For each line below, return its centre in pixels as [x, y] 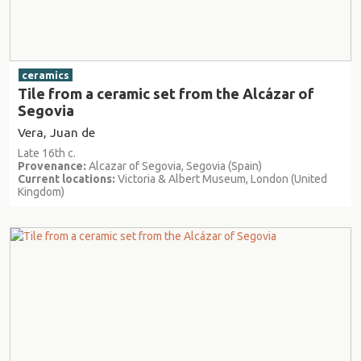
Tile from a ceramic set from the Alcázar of [166, 94]
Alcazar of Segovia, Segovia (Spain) [174, 166]
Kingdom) [41, 192]
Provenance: [52, 166]
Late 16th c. [47, 154]
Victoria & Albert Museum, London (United [221, 179]
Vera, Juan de [56, 133]
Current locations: [66, 179]
